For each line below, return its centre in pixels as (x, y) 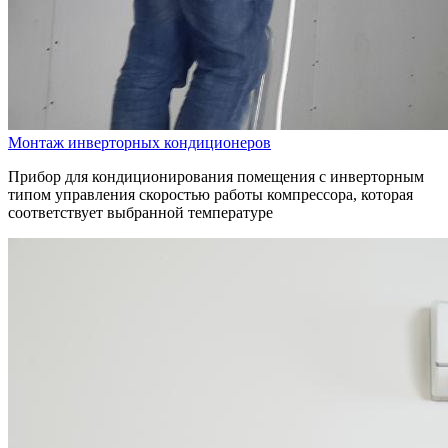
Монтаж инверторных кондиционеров (139, 143)
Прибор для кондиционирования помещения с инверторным (216, 177)
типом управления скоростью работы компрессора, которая (210, 195)
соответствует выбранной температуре (140, 213)
